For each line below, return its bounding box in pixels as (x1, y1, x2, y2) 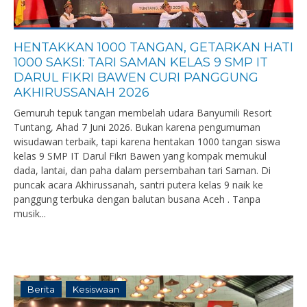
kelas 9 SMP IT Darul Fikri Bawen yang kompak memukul (14, 149, 267, 162)
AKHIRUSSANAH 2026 (14, 85, 149, 100)
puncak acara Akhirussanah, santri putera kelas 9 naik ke (14, 178, 263, 191)
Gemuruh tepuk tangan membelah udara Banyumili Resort (14, 106, 272, 119)
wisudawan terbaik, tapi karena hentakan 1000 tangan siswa (14, 135, 280, 148)
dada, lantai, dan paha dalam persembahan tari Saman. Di (14, 164, 271, 177)
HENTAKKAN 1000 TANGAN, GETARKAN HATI (14, 40, 293, 55)
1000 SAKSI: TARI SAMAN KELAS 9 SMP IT (14, 55, 268, 70)
